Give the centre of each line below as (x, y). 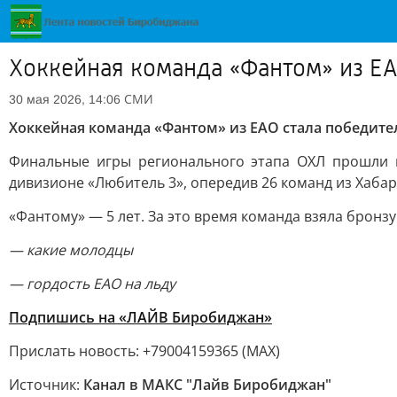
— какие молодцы (71, 250)
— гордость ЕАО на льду (92, 284)
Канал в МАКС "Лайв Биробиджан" (207, 385)
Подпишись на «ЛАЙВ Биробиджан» (140, 317)
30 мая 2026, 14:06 (65, 99)
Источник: (46, 385)
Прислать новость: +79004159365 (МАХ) (144, 351)
